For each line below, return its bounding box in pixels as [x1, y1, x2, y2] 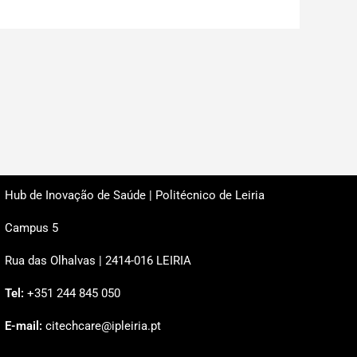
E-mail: [4, 319, 45, 333]
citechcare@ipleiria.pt [45, 319, 161, 333]
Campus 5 [4, 221, 58, 235]
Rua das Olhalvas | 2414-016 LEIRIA [4, 253, 191, 268]
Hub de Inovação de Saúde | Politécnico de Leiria [4, 188, 265, 202]
